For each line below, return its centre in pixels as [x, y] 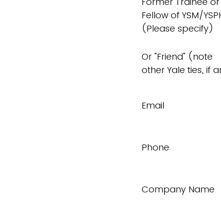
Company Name [178, 189]
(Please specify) [178, 28]
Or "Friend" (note [177, 56]
